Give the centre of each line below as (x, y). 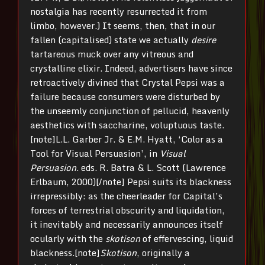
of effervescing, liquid (187, 238)
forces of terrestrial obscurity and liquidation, (127, 210)
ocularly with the (68, 238)
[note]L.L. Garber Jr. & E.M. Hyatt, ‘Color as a (127, 139)
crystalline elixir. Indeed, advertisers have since (131, 68)
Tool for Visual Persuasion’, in (95, 153)
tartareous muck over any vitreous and (112, 54)
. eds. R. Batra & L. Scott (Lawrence (151, 167)
